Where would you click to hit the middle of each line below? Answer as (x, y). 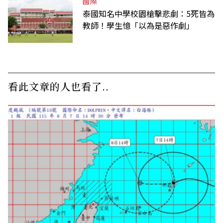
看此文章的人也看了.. (58, 86)
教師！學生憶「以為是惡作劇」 (138, 25)
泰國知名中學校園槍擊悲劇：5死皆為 (149, 13)
